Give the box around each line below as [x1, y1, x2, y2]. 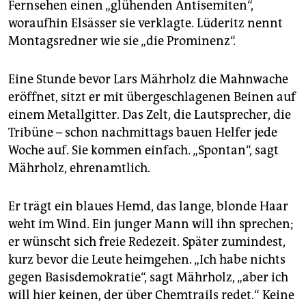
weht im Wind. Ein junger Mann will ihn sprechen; [8, 217, 294, 232]
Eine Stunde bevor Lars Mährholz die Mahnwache [8, 72, 288, 87]
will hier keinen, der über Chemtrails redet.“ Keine [8, 288, 294, 303]
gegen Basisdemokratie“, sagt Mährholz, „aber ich [8, 270, 288, 286]
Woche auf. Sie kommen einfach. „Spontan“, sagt [8, 143, 279, 158]
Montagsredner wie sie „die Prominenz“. [8, 33, 236, 49]
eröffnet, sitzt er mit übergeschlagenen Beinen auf [8, 89, 296, 105]
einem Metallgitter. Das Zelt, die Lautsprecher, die [8, 107, 291, 123]
